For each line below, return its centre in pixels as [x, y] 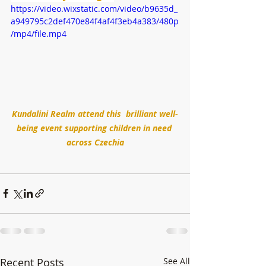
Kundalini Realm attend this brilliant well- [95, 113]
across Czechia [95, 142]
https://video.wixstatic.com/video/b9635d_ [94, 9]
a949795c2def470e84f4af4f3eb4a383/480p [95, 21]
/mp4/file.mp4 [39, 34]
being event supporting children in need [95, 128]
